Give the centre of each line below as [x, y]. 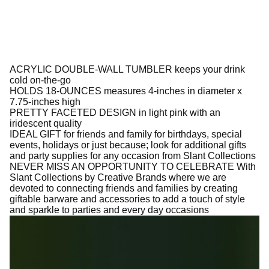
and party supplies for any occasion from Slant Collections [133, 156]
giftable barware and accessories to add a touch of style [127, 199]
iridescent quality [46, 123]
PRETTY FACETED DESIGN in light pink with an [115, 113]
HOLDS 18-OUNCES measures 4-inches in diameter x [126, 91]
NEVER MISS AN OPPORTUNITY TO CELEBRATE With [133, 167]
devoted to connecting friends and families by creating [124, 188]
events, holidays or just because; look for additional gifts [128, 145]
